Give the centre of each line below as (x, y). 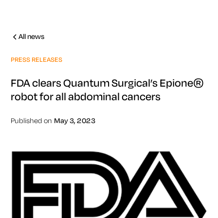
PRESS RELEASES (37, 60)
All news (32, 37)
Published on (32, 121)
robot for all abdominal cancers (86, 97)
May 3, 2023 (75, 121)
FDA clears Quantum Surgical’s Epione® (108, 83)
